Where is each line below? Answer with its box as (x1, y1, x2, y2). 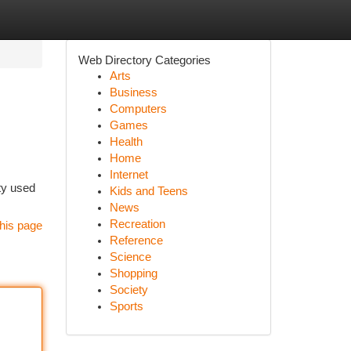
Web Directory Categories (78, 53, 211, 67)
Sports (109, 300, 143, 313)
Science (109, 251, 151, 263)
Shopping (109, 267, 157, 280)
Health (109, 136, 143, 148)
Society (109, 284, 148, 296)
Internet (109, 168, 148, 181)
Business (109, 86, 157, 99)
